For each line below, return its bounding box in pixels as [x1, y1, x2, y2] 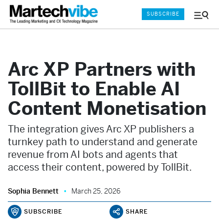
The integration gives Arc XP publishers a [8, 123, 194, 135]
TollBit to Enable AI [8, 77, 180, 100]
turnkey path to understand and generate [8, 136, 197, 148]
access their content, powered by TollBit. [8, 161, 192, 174]
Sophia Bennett [8, 187, 59, 196]
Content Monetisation [8, 97, 206, 120]
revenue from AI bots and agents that [8, 149, 178, 161]
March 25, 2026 [71, 187, 121, 196]
